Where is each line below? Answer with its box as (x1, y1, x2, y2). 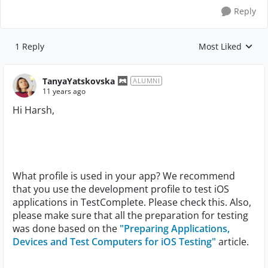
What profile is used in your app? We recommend (13, 169, 235, 182)
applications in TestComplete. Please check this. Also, (13, 196, 251, 209)
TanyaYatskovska (42, 75, 115, 87)
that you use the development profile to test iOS (13, 182, 229, 196)
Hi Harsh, (13, 103, 54, 117)
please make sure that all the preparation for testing (13, 209, 248, 222)
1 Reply (15, 41, 44, 52)
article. (216, 235, 249, 248)
